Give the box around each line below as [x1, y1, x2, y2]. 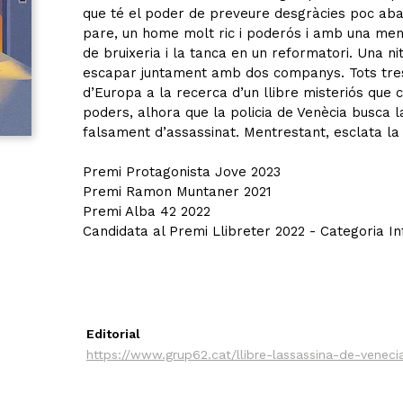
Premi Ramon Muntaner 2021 [83, 184, 272, 200]
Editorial [86, 327, 140, 341]
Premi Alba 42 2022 [83, 203, 210, 219]
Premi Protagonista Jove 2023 [83, 164, 281, 180]
